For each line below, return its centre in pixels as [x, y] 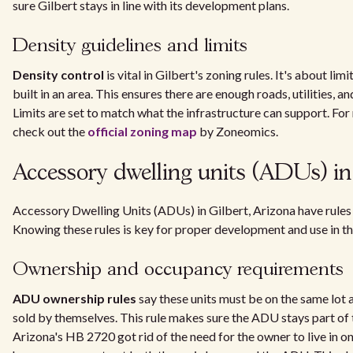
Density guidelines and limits [130, 46]
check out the [50, 131]
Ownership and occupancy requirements [178, 270]
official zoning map [142, 131]
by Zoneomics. [238, 131]
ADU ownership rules [74, 298]
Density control [58, 74]
